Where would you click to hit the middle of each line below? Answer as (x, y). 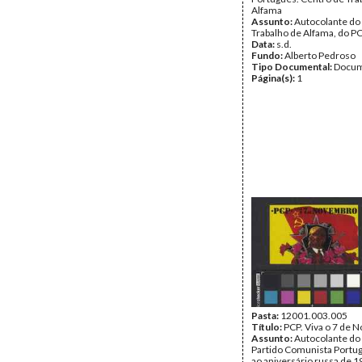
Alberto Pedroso (320, 55)
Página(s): (274, 78)
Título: (267, 327)
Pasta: (266, 316)
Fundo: (268, 55)
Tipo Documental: (293, 67)
